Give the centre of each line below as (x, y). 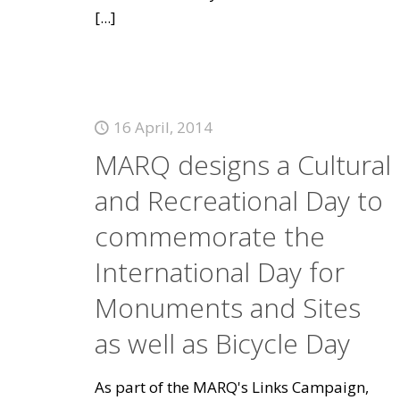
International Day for (219, 272)
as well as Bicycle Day (222, 343)
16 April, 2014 (162, 127)
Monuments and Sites (227, 308)
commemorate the (209, 236)
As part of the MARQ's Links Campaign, (231, 387)
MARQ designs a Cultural (242, 165)
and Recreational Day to (238, 200)
